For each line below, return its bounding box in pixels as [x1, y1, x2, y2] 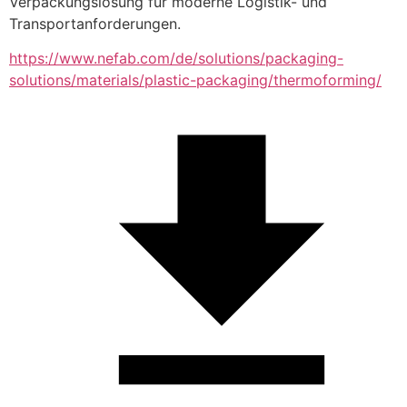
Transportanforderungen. [9, 14, 181, 33]
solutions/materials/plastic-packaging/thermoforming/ [9, 71, 382, 90]
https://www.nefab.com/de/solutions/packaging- [9, 49, 343, 68]
